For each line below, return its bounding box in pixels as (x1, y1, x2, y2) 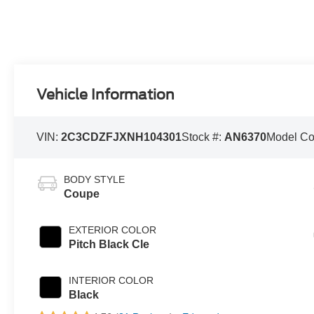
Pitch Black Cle (69, 238, 150, 251)
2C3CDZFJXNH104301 (61, 131, 182, 144)
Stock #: (182, 131, 225, 144)
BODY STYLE (64, 174, 125, 186)
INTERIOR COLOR (69, 275, 154, 287)
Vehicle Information (36, 86, 175, 104)
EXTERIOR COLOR (69, 224, 157, 236)
